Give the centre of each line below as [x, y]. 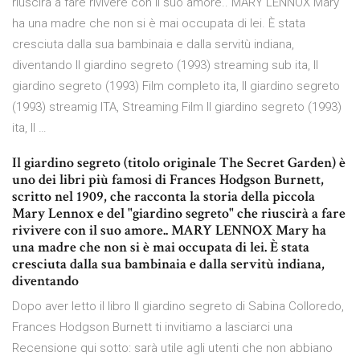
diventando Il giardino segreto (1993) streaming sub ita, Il [165, 65]
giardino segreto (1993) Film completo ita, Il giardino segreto [176, 86]
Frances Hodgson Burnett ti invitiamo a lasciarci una [152, 327]
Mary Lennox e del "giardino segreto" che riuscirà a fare [179, 214]
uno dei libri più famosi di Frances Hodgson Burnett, [168, 180]
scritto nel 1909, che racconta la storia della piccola [164, 197]
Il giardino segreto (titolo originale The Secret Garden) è [179, 163]
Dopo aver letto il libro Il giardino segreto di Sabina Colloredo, [178, 307]
